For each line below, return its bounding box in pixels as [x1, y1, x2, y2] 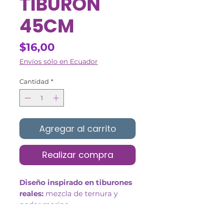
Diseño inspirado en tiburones [19, 177, 132, 187]
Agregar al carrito [39, 122, 116, 135]
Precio [54, 40, 90, 54]
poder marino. [19, 200, 70, 209]
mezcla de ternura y [44, 188, 118, 198]
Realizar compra [42, 148, 113, 161]
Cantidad [19, 77, 49, 86]
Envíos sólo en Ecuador [19, 57, 98, 66]
